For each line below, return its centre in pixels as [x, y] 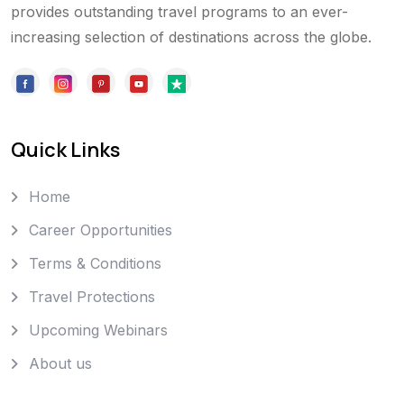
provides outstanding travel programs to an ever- [179, 12]
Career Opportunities [101, 230]
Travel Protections [92, 296]
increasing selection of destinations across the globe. [191, 37]
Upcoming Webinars [98, 330]
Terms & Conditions [95, 263]
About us [60, 363]
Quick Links [65, 149]
